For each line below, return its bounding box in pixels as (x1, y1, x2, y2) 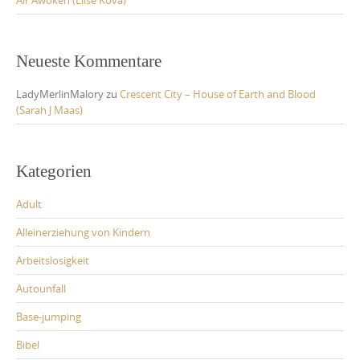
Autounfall (16, 281, 66, 297)
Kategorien (16, 162, 92, 182)
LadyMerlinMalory (16, 87, 104, 102)
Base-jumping (16, 309, 81, 325)
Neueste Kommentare (16, 51, 162, 72)
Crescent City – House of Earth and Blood (120, 87, 316, 102)
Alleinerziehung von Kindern (16, 225, 150, 240)
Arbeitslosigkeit (16, 253, 89, 268)
